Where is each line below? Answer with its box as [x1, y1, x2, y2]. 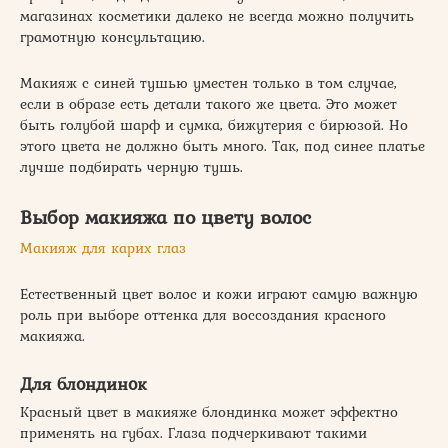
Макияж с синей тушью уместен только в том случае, [20, 71, 397, 94]
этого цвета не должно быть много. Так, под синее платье [20, 134, 425, 157]
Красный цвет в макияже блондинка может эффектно [20, 400, 398, 423]
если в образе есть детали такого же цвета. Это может [20, 92, 397, 115]
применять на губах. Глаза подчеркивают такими [20, 421, 367, 444]
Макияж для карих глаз [20, 236, 186, 259]
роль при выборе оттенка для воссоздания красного [20, 303, 386, 326]
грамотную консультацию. [20, 25, 205, 48]
